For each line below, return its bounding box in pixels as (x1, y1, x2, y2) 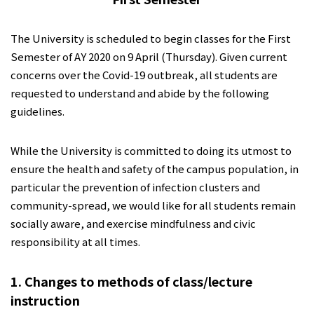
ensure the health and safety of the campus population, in (11, 161, 299, 176)
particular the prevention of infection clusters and (11, 179, 260, 194)
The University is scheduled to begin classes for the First (11, 31, 291, 46)
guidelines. (11, 104, 64, 118)
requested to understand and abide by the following (11, 86, 269, 100)
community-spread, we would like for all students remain (11, 198, 296, 212)
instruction (11, 291, 80, 309)
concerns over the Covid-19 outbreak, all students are (11, 67, 278, 82)
